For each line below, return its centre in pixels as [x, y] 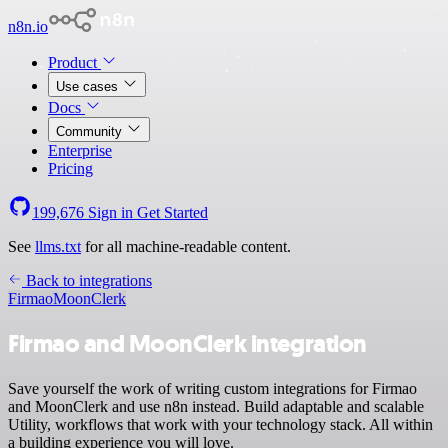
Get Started [172, 212]
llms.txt [58, 246]
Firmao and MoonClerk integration [187, 343]
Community [91, 131]
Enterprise [80, 150]
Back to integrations [87, 280]
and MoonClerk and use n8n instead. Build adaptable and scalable [216, 406]
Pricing [70, 168]
